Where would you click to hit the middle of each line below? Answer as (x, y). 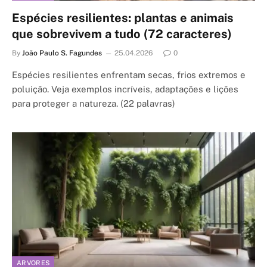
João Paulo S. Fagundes (62, 53)
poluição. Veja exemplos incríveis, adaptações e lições (125, 89)
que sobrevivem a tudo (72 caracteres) (122, 34)
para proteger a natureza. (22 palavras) (94, 103)
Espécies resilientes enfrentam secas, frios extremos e (129, 75)
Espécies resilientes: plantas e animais (123, 18)
